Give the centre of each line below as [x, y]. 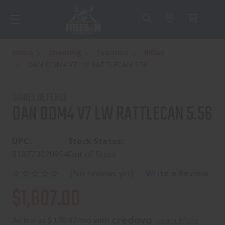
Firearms [113, 53]
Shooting [65, 53]
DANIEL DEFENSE [40, 98]
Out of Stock [92, 154]
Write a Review [177, 174]
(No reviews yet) [102, 174]
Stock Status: [96, 141]
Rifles [154, 53]
